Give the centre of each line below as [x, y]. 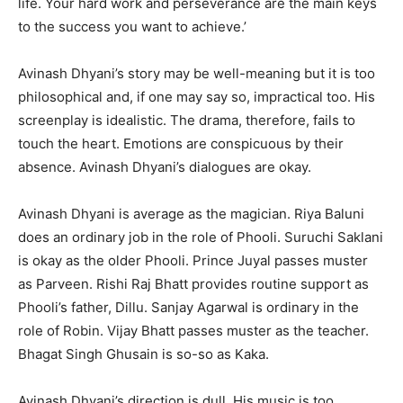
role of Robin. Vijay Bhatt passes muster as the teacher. [193, 330]
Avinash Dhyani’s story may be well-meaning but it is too [197, 73]
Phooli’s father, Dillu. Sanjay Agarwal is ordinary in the [188, 307]
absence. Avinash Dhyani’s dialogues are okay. [165, 166]
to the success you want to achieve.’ [132, 26]
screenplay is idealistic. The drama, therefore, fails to [187, 120]
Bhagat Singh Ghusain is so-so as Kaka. [143, 354]
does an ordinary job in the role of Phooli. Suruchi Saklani [201, 237]
